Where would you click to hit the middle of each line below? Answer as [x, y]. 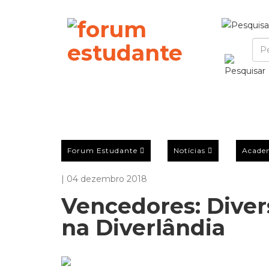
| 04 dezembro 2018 [104, 179]
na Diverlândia [143, 228]
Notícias [190, 150]
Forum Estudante [102, 150]
